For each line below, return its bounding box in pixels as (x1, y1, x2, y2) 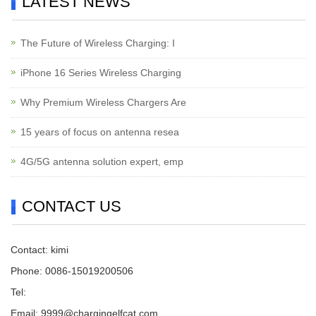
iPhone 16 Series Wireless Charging (20, 67, 181, 79)
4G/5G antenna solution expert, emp (20, 156, 183, 168)
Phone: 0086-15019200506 (11, 265, 133, 277)
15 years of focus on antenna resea (20, 126, 179, 138)
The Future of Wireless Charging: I (20, 37, 175, 49)
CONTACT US (22, 197, 121, 216)
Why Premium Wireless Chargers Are (20, 97, 186, 109)
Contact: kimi (11, 244, 68, 256)
